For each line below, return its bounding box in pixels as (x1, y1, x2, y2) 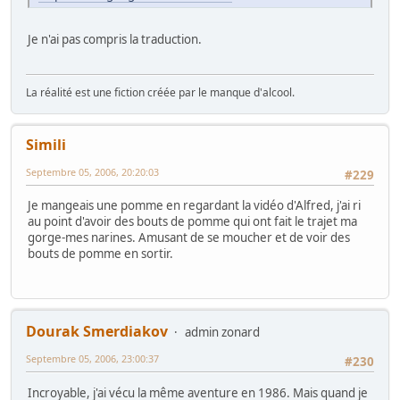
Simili (26, 134, 66, 154)
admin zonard (185, 324, 260, 341)
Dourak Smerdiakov (26, 321, 168, 342)
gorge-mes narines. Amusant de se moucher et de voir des (28, 229, 350, 246)
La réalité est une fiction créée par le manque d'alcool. (26, 84, 295, 100)
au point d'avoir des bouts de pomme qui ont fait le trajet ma (28, 212, 357, 229)
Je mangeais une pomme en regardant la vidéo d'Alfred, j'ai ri (28, 196, 361, 213)
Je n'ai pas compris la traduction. (28, 31, 202, 48)
